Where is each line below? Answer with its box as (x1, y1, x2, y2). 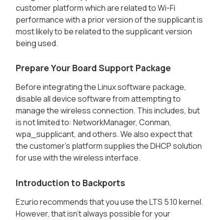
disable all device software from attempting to (16, 93, 181, 105)
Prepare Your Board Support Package (16, 62, 171, 74)
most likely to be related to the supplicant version (16, 26, 192, 37)
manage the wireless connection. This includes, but (16, 105, 200, 116)
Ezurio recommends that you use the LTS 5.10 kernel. (16, 196, 203, 207)
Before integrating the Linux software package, (16, 82, 186, 93)
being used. (16, 38, 58, 49)
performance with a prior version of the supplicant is (16, 14, 203, 26)
